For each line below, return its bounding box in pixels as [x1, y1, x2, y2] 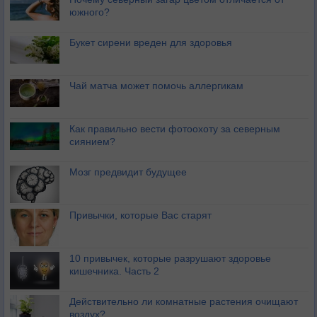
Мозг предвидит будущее [69, 166, 187, 178]
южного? [69, 6, 110, 18]
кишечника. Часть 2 [69, 265, 159, 277]
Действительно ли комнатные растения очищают [69, 296, 298, 308]
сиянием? [69, 136, 115, 148]
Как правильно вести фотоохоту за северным [69, 123, 280, 135]
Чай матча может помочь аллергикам [69, 80, 243, 92]
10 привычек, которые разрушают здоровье [69, 253, 271, 265]
